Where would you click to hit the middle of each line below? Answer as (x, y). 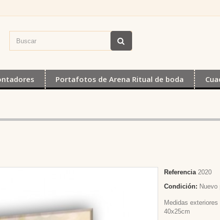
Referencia (180, 172)
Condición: (181, 186)
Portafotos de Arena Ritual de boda (120, 79)
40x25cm (177, 211)
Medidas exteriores (191, 203)
